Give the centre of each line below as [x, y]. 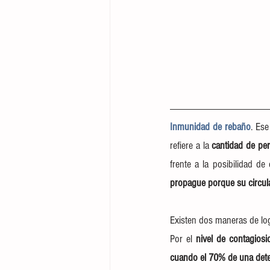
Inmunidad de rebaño [211, 127]
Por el [183, 239]
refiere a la [191, 146]
